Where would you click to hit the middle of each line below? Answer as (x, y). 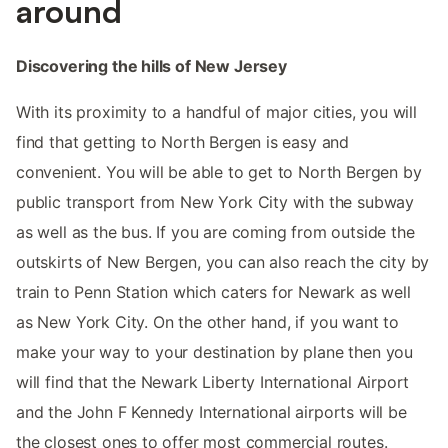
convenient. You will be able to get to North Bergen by (219, 172)
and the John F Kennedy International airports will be (211, 412)
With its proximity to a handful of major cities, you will (216, 112)
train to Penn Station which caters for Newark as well (213, 292)
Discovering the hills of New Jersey (151, 66)
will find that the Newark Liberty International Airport (213, 382)
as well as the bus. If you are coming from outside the (215, 232)
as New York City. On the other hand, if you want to (208, 322)
